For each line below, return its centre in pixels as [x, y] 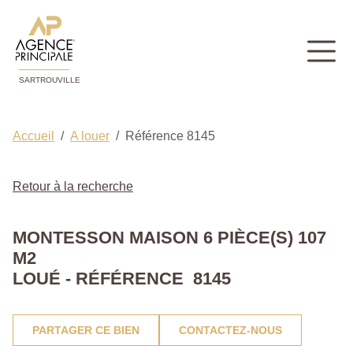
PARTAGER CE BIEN [86, 331]
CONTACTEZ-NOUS [230, 331]
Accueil [33, 136]
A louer [90, 136]
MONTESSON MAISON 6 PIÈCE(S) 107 [169, 238]
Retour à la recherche [73, 187]
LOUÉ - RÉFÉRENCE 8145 [122, 279]
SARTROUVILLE [50, 80]
